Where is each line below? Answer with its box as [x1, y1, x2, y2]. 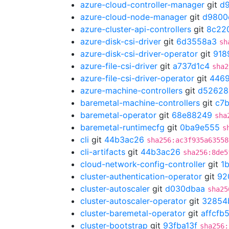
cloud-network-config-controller [80, 159, 205, 169]
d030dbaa [165, 184, 205, 194]
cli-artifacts [80, 147, 125, 157]
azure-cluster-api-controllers [80, 24, 191, 34]
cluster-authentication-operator [80, 171, 202, 181]
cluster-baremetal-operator [80, 208, 186, 218]
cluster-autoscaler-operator [80, 196, 187, 206]
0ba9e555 [180, 122, 220, 132]
